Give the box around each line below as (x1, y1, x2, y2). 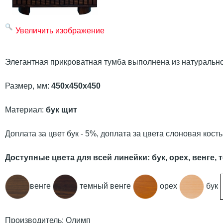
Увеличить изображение (15, 26, 105, 35)
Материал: (5, 105, 46, 114)
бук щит (46, 105, 77, 114)
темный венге (78, 182, 133, 190)
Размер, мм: (5, 81, 51, 90)
